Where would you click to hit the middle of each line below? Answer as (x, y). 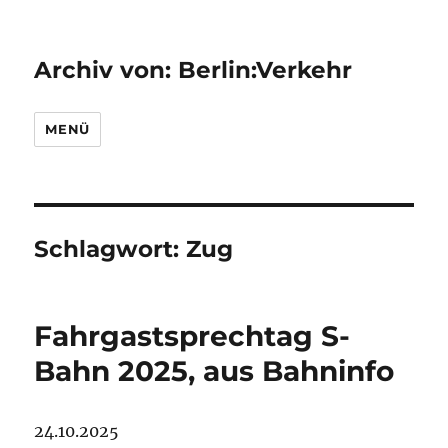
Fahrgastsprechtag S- (192, 336)
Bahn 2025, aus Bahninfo (214, 371)
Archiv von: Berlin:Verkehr (193, 70)
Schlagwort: (110, 249)
